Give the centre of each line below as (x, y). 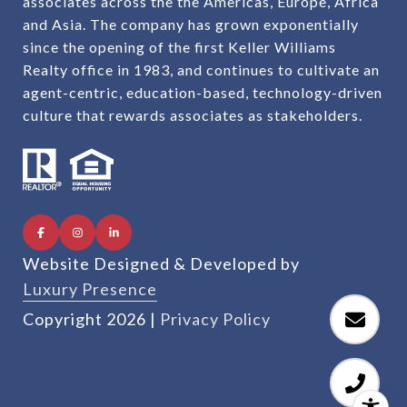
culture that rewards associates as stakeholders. (193, 115)
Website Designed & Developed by (161, 264)
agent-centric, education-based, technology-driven (203, 93)
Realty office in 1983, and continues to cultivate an (201, 70)
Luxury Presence (90, 289)
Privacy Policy (215, 319)
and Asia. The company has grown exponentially (191, 25)
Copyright (65, 319)
